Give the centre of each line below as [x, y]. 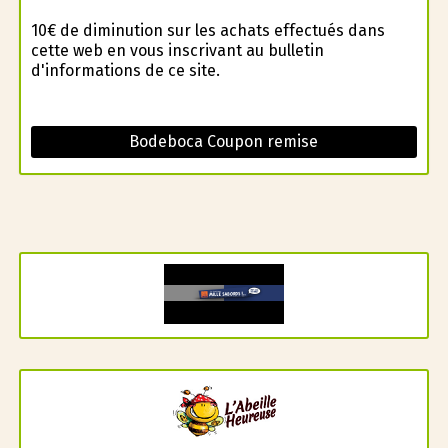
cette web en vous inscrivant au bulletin [177, 50]
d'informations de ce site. [125, 70]
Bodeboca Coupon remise [224, 141]
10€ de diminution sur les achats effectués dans [207, 30]
